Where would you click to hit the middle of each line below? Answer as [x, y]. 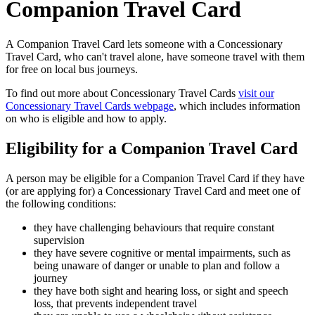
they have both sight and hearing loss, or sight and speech [161, 290]
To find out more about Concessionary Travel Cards [122, 93]
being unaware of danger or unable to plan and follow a [157, 265]
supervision [59, 240]
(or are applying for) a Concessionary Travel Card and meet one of [153, 191]
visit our [256, 93]
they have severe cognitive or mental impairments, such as [162, 252]
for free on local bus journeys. [72, 69]
